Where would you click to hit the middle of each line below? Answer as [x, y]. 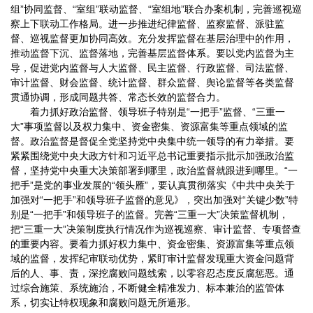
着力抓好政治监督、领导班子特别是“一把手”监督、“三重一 [158, 112]
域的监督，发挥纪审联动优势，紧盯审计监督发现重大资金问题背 [152, 259]
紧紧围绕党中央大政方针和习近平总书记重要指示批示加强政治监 [152, 156]
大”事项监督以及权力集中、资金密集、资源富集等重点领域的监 [149, 127]
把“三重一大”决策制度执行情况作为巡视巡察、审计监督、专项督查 [156, 230]
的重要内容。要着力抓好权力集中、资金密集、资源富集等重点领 [152, 244]
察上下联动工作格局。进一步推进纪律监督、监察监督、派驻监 [147, 24]
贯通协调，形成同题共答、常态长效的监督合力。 [118, 97]
